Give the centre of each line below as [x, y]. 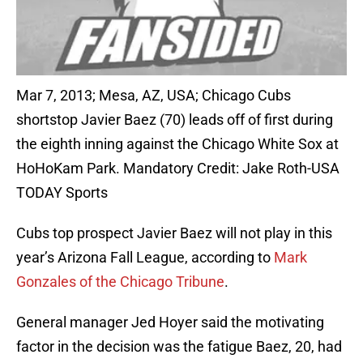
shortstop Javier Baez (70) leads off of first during [175, 120]
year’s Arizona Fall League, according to [145, 258]
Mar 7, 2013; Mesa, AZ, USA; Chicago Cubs [154, 96]
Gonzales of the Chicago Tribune [120, 282]
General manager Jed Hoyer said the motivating [170, 322]
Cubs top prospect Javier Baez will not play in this [174, 233]
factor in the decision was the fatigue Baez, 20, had [179, 347]
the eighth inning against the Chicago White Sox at [177, 144]
